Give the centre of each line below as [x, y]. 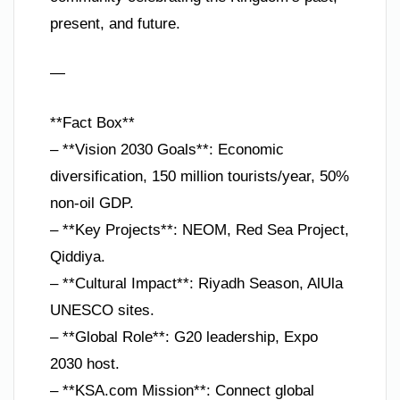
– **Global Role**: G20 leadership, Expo [184, 337]
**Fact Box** [92, 122]
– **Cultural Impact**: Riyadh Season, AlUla [196, 283]
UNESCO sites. [102, 310]
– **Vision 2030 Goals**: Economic [167, 149]
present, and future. [115, 23]
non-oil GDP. [92, 203]
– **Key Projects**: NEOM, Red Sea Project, [200, 229]
